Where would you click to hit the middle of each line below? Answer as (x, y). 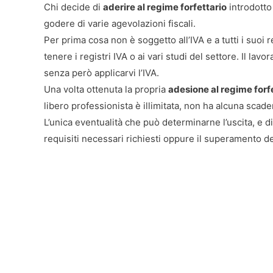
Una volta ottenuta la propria (106, 89)
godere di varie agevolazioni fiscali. (120, 23)
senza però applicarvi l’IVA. (101, 73)
